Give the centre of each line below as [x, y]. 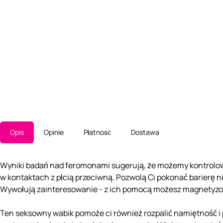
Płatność [97, 132]
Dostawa [145, 132]
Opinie [54, 132]
